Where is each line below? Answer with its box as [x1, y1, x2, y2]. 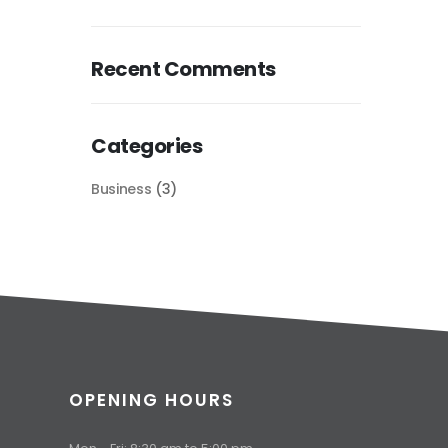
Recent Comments [91, 55, 276, 83]
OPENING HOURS [68, 388, 234, 412]
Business [91, 179, 152, 199]
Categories [91, 132, 202, 160]
